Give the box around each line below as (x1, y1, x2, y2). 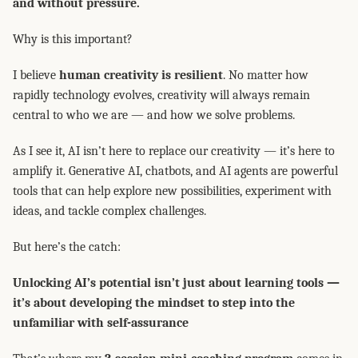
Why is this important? (13, 32, 133, 46)
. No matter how (223, 68, 308, 82)
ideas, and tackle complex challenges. (13, 204, 206, 218)
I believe (13, 68, 59, 82)
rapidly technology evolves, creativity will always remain (13, 88, 310, 102)
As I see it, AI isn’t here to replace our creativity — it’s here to (13, 144, 335, 158)
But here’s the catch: (13, 240, 121, 254)
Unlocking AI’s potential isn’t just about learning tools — (13, 276, 340, 290)
